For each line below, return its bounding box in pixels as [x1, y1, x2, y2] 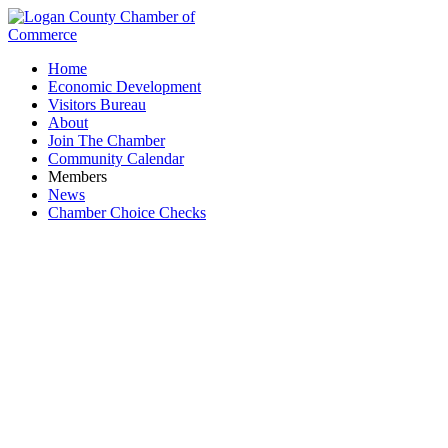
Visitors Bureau [48, 96, 146, 113]
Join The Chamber [48, 132, 165, 149]
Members [48, 168, 107, 185]
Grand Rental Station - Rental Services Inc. [25, 354, 423, 387]
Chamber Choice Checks [48, 204, 206, 221]
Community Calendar [48, 150, 184, 167]
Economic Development [48, 78, 201, 95]
